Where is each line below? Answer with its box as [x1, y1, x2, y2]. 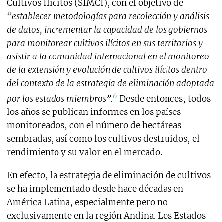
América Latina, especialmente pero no [6, 196, 167, 208]
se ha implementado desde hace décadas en [6, 183, 183, 194]
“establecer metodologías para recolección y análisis [6, 11, 209, 22]
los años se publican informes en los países [6, 106, 181, 117]
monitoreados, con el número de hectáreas [6, 119, 181, 131]
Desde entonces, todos [119, 93, 211, 104]
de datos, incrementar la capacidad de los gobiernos [6, 24, 207, 36]
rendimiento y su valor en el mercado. [6, 146, 162, 158]
